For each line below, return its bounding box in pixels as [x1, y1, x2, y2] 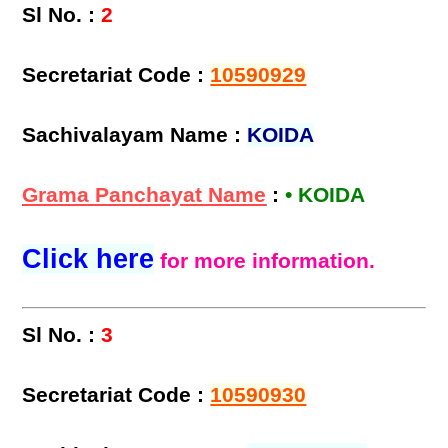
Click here [22, 244, 155, 275]
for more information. [160, 249, 376, 274]
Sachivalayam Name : [22, 123, 248, 148]
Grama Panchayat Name [22, 183, 267, 208]
